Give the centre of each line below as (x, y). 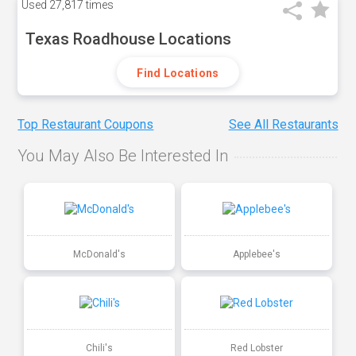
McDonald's (100, 254)
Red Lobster (256, 348)
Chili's (100, 348)
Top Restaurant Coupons (86, 125)
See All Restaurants (283, 125)
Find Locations (178, 73)
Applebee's (256, 254)
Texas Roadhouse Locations (129, 39)
